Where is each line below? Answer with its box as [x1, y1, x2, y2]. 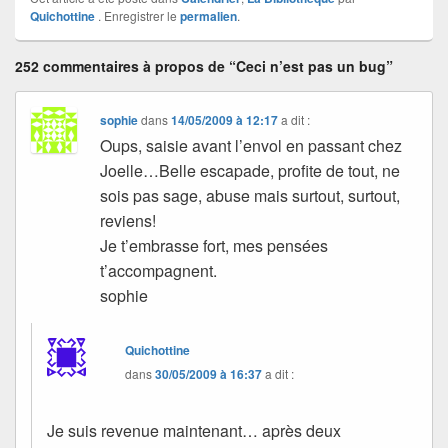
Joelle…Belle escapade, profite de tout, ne [100, 159, 401, 183]
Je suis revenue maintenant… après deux [47, 419, 341, 443]
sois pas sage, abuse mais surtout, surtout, [100, 184, 401, 208]
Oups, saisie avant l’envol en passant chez [100, 134, 403, 158]
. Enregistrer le [95, 7, 180, 25]
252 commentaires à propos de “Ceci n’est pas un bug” [15, 56, 393, 77]
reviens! [100, 209, 157, 233]
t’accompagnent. [100, 259, 218, 283]
